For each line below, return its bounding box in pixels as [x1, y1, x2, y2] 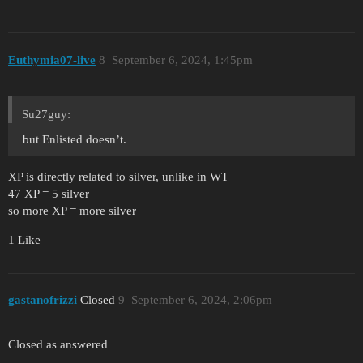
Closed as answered [8, 337, 108, 351]
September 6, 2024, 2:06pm [130, 293, 272, 307]
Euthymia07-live [8, 53, 96, 66]
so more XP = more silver [8, 203, 136, 217]
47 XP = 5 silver [8, 186, 89, 200]
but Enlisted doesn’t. [23, 132, 126, 146]
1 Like [8, 233, 41, 246]
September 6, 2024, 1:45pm [111, 53, 253, 66]
